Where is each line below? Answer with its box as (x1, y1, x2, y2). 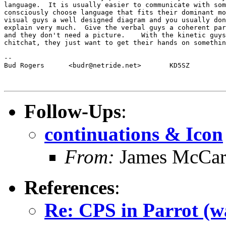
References (24, 176, 115, 198)
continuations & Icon (44, 123, 223, 145)
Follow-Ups (24, 100, 121, 122)
